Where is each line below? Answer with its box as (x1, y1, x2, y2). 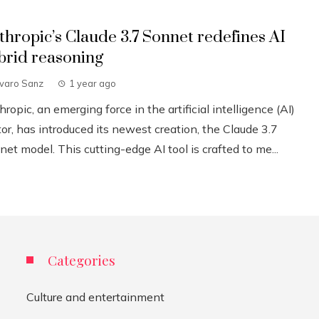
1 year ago (68, 78, 116, 89)
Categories (48, 251, 116, 269)
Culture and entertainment (26, 290, 165, 304)
